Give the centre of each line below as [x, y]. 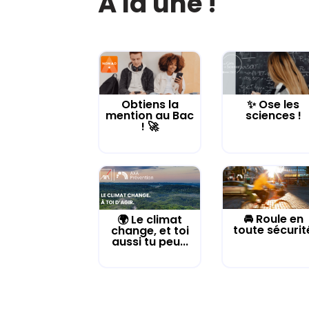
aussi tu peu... [150, 242]
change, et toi [150, 231]
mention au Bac [150, 116]
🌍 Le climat [150, 220]
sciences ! [273, 116]
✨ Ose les [273, 105]
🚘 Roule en [273, 219]
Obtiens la [150, 105]
